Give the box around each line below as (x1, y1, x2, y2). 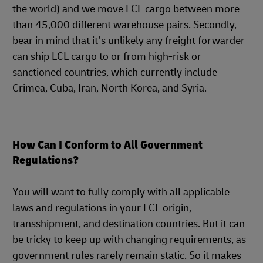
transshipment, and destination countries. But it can (12, 217, 245, 231)
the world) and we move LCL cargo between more (12, 2, 240, 16)
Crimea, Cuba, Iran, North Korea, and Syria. (12, 82, 207, 95)
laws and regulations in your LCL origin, (12, 201, 191, 215)
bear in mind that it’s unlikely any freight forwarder (12, 34, 245, 48)
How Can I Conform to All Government (12, 137, 203, 152)
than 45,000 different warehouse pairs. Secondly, (12, 18, 237, 32)
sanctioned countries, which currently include (12, 66, 217, 79)
